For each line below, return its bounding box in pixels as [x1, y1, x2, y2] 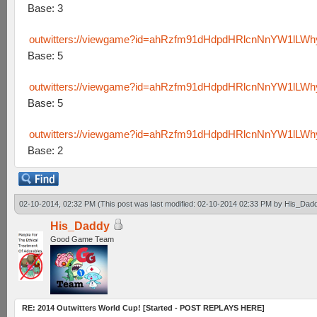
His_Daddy [50, 220, 110, 232]
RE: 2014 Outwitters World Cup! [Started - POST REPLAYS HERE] [22, 304, 265, 312]
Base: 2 [28, 144, 63, 156]
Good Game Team [50, 235, 114, 243]
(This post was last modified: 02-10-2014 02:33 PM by [98, 200, 284, 208]
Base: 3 [28, 2, 63, 14]
